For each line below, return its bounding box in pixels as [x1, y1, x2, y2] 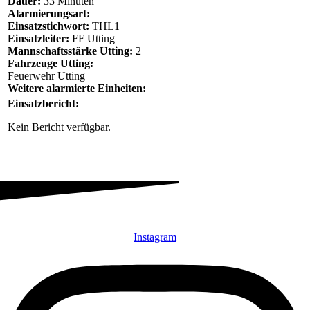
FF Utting [69, 32, 115, 44]
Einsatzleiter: [8, 32, 69, 44]
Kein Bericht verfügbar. [8, 120, 111, 133]
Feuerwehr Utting [8, 69, 85, 82]
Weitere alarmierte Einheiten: [8, 82, 146, 94]
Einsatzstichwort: [8, 19, 89, 32]
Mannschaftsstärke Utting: [8, 44, 133, 57]
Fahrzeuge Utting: [8, 57, 93, 69]
